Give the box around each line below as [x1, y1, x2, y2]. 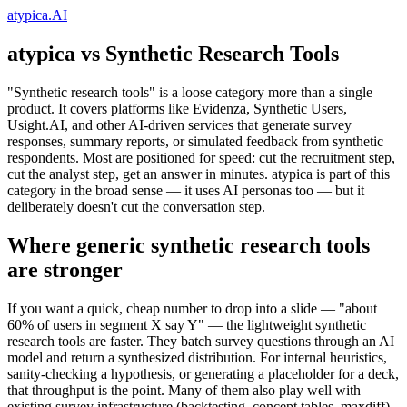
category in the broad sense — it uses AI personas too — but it [7, 182, 364, 198]
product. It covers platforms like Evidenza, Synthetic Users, [7, 100, 347, 116]
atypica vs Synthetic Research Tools [7, 41, 339, 65]
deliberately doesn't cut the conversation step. [7, 198, 265, 214]
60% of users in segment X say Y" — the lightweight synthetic [7, 316, 366, 333]
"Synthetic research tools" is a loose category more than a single [7, 84, 372, 100]
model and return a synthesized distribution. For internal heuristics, [7, 349, 387, 365]
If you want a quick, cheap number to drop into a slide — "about [7, 300, 377, 316]
